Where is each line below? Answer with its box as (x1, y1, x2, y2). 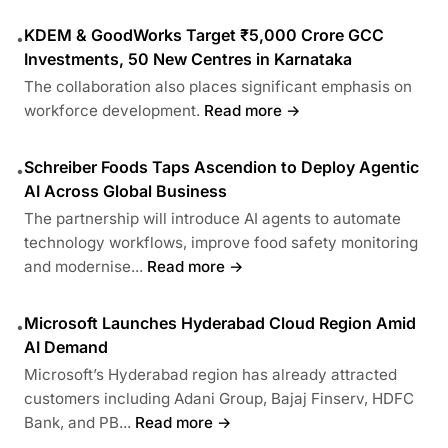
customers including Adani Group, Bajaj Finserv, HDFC (24, 388, 414, 408)
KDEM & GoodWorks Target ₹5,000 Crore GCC (24, 24, 384, 45)
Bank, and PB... (24, 412, 131, 432)
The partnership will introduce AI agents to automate (24, 208, 401, 228)
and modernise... (24, 256, 143, 276)
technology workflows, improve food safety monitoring (24, 232, 418, 252)
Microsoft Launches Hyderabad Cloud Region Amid (24, 312, 416, 333)
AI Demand (24, 336, 108, 357)
